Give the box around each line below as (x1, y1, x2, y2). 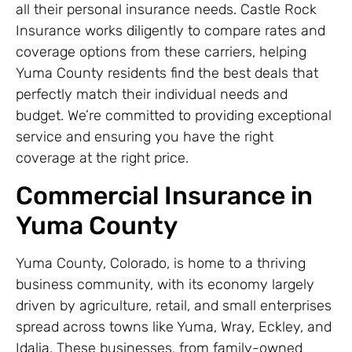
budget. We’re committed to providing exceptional (16, 107, 332, 125)
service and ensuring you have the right (16, 128, 273, 146)
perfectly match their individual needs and (16, 86, 288, 104)
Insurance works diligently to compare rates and (16, 22, 325, 40)
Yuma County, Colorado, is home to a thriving (16, 254, 306, 272)
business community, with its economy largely (16, 275, 314, 293)
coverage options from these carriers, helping (16, 43, 306, 61)
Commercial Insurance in (16, 180, 313, 211)
